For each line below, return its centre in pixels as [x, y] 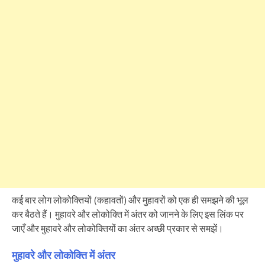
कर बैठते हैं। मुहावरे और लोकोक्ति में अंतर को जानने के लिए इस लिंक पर [128, 214]
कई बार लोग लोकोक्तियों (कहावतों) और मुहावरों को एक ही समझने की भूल [130, 200]
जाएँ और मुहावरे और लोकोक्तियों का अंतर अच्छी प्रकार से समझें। [118, 228]
